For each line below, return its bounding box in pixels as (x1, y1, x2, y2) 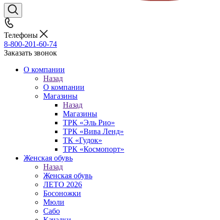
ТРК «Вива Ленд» (63, 127, 124, 136)
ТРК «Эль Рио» (63, 118, 115, 127)
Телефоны (4, 31, 40, 39)
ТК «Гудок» (63, 136, 102, 144)
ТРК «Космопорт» (63, 145, 124, 153)
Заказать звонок (4, 49, 57, 57)
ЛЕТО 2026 (43, 180, 82, 189)
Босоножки (43, 189, 81, 197)
